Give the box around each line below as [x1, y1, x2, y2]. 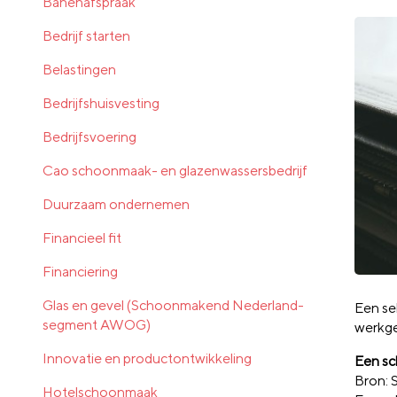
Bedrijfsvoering [43, 128, 136, 145]
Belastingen [43, 60, 116, 78]
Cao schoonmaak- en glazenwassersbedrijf [43, 161, 307, 179]
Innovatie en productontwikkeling [43, 349, 252, 367]
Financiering [43, 262, 118, 280]
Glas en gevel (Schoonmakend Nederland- [43, 296, 304, 314]
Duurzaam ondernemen [43, 195, 190, 213]
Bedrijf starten [43, 27, 130, 44]
